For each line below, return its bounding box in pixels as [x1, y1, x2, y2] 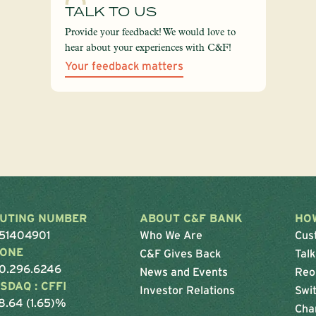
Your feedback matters [64, 59, 183, 73]
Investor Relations [139, 284, 235, 297]
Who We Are [139, 229, 202, 242]
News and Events [139, 265, 228, 279]
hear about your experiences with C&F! [64, 42, 231, 54]
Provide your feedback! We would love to [64, 26, 236, 38]
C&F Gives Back [139, 247, 221, 260]
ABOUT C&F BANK [139, 212, 243, 225]
